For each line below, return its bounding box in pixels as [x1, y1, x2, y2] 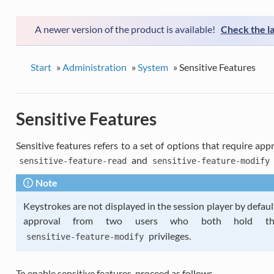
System [137, 61, 168, 73]
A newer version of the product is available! [32, 23, 217, 35]
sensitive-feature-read [18, 155, 127, 166]
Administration [62, 61, 127, 73]
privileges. [146, 229, 191, 242]
